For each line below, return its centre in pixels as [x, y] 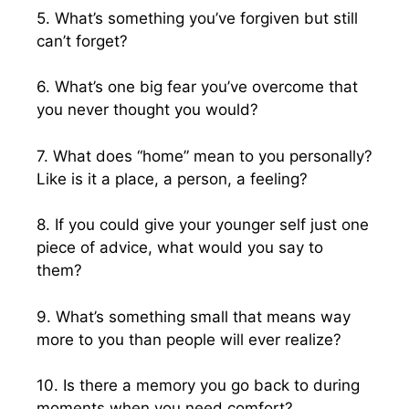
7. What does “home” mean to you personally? [204, 156]
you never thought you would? [147, 110]
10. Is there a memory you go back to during [198, 385]
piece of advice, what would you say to [180, 247]
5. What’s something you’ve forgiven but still [197, 18]
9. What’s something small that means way [194, 316]
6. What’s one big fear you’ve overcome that [197, 87]
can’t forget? [82, 41]
